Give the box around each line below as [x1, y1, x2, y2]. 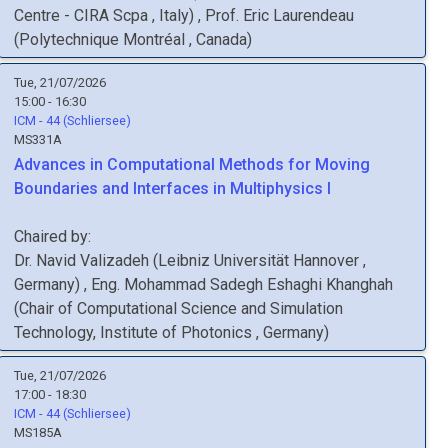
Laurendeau [273, 6, 354, 25]
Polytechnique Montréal [19, 30, 189, 49]
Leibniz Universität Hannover [158, 251, 363, 270]
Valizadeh [80, 251, 149, 270]
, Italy [152, 6, 189, 25]
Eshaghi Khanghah [267, 275, 393, 294]
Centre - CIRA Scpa [14, 6, 152, 25]
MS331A [14, 132, 62, 147]
